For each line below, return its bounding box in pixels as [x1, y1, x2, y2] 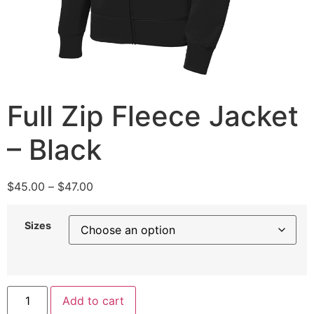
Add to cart [62, 293, 125, 308]
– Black [7, 132, 102, 167]
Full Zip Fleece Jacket [7, 99, 299, 133]
